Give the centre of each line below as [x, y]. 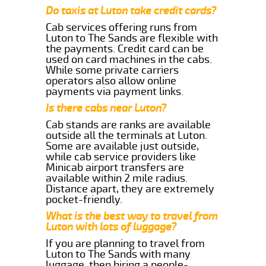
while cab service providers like [121, 156]
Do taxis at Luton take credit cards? [131, 10]
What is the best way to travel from [132, 216]
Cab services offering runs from [122, 27]
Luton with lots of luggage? [111, 227]
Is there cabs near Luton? [106, 108]
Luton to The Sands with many [118, 254]
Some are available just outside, [123, 146]
